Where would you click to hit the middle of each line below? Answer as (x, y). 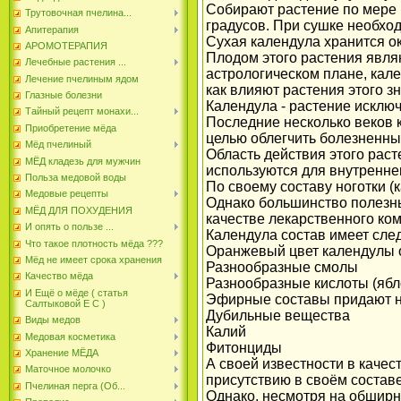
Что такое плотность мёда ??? (94, 243)
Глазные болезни (64, 95)
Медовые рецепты (67, 194)
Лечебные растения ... (76, 62)
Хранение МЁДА (62, 352)
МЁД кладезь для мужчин (83, 161)
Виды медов (53, 320)
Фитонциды (244, 348)
